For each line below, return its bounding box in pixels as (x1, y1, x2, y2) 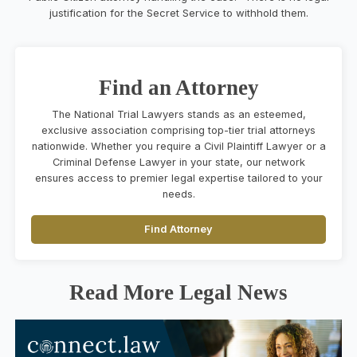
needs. (162, 187, 195, 200)
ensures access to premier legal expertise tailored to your (34, 171, 323, 184)
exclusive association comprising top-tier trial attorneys (41, 124, 316, 136)
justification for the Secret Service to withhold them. (49, 6, 308, 19)
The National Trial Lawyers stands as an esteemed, (51, 108, 306, 120)
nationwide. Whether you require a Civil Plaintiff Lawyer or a (31, 139, 326, 152)
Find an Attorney (98, 75, 259, 100)
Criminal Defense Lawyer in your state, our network (52, 155, 305, 168)
